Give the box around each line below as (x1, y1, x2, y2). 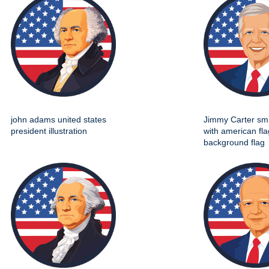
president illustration (11, 126, 87, 136)
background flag (204, 138, 265, 148)
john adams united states (11, 115, 106, 125)
